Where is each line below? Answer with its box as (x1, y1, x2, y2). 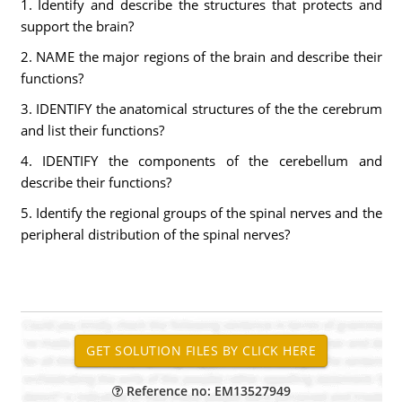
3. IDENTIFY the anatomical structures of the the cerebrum (20, 100, 382, 118)
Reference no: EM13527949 (122, 382, 291, 399)
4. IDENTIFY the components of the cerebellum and (20, 152, 382, 170)
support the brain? (20, 17, 134, 35)
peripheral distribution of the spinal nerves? (20, 225, 290, 243)
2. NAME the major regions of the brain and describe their (20, 48, 382, 66)
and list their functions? (20, 121, 164, 139)
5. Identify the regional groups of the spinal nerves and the (20, 204, 382, 222)
